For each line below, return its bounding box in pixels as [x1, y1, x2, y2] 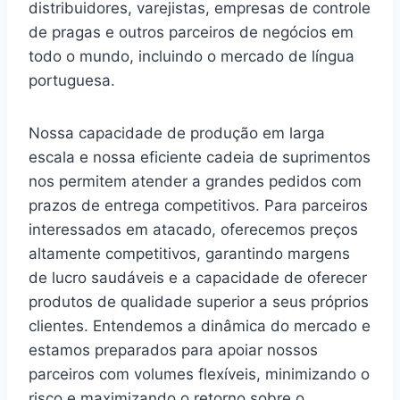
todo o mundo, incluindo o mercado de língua [29, 46, 354, 65]
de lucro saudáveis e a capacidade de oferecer [29, 268, 367, 287]
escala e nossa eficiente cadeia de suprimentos [29, 147, 371, 166]
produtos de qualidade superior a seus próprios [29, 292, 369, 311]
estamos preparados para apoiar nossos [29, 340, 318, 359]
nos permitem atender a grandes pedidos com [29, 171, 362, 190]
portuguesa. [29, 71, 115, 89]
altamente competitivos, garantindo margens [29, 244, 350, 262]
